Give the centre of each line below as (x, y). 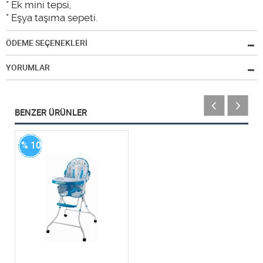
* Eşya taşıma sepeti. (52, 17)
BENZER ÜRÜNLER (51, 112)
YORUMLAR (28, 67)
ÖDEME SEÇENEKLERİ (47, 43)
